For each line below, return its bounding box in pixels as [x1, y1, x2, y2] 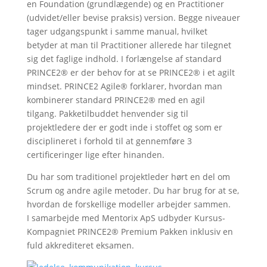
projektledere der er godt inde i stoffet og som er [26, 122, 222, 133]
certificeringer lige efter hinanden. [26, 149, 164, 160]
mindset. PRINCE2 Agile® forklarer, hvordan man [26, 80, 222, 92]
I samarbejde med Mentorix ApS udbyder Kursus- [26, 212, 225, 223]
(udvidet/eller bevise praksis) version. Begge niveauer [26, 12, 240, 23]
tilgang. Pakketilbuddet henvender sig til [26, 108, 188, 119]
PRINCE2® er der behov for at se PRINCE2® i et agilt [26, 67, 235, 78]
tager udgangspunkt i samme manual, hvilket [26, 26, 207, 37]
